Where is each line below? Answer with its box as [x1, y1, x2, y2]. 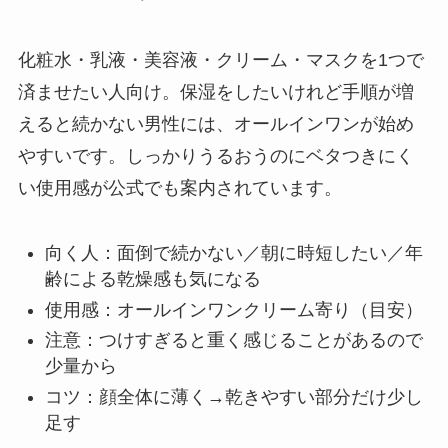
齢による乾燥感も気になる [44, 269, 261, 290]
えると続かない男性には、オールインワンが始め [17, 114, 414, 135]
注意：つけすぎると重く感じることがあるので [44, 330, 423, 351]
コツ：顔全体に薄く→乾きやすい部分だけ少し [44, 386, 423, 407]
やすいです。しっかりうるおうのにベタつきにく [17, 146, 414, 167]
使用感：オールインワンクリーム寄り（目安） [44, 299, 423, 320]
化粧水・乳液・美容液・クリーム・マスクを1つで [17, 50, 424, 71]
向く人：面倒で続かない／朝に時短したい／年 [44, 243, 423, 264]
